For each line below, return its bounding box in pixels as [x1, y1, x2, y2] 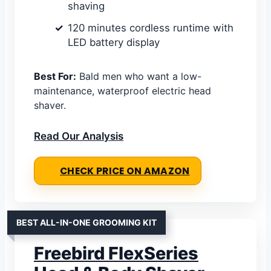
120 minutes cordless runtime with [68, 21, 233, 34]
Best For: [34, 70, 76, 82]
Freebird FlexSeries [34, 242, 198, 264]
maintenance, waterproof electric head [34, 84, 211, 97]
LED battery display [68, 36, 160, 48]
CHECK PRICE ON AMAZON [60, 164, 190, 177]
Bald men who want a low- [76, 70, 201, 82]
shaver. [34, 99, 66, 111]
